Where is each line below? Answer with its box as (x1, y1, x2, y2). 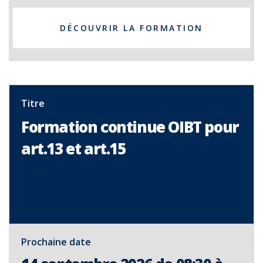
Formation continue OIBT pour (21, 116, 239, 137)
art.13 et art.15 (21, 138, 126, 159)
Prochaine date (21, 235, 91, 248)
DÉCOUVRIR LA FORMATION (60, 22, 203, 33)
